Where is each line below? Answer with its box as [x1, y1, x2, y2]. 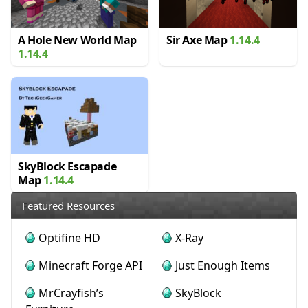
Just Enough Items [175, 258, 270, 274]
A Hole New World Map [18, 32, 137, 47]
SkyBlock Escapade [18, 159, 117, 175]
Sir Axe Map [166, 32, 230, 47]
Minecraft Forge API [38, 258, 142, 274]
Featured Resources [22, 199, 115, 213]
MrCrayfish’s [38, 285, 104, 301]
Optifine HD [38, 230, 100, 246]
